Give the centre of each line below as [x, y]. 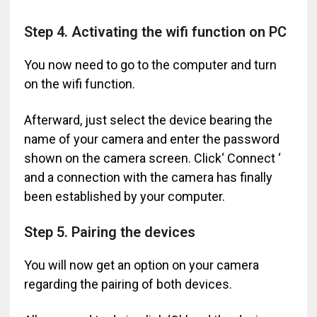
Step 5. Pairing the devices [109, 232]
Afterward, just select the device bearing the [148, 120]
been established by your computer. [124, 196]
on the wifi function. [79, 83]
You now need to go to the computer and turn [150, 64]
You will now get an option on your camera [141, 265]
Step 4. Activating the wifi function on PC [155, 31]
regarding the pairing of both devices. [128, 284]
